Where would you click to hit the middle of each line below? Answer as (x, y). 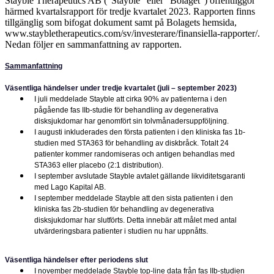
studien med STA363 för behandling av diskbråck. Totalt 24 (131, 143)
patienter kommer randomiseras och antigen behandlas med (134, 154)
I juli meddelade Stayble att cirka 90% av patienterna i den (130, 99)
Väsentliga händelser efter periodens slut (76, 260)
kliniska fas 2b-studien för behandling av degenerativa (124, 209)
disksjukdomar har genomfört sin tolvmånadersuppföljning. (131, 121)
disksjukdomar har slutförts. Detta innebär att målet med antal (135, 220)
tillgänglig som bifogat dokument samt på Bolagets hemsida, (121, 23)
